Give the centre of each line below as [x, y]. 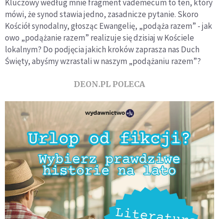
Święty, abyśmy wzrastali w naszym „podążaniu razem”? [104, 61]
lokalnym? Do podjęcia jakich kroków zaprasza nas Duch [102, 50]
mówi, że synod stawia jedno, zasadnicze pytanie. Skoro [102, 14]
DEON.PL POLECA [109, 84]
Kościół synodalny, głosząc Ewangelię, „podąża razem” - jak [109, 26]
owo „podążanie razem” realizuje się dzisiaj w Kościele [99, 38]
